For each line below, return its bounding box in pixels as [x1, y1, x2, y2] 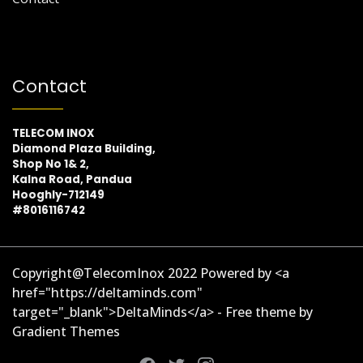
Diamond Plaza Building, [12, 140, 158, 156]
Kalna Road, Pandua [12, 171, 132, 187]
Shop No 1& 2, [12, 156, 89, 172]
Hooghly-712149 [12, 186, 105, 203]
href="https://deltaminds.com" [12, 283, 203, 301]
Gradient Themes [12, 322, 120, 340]
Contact [12, 74, 87, 98]
